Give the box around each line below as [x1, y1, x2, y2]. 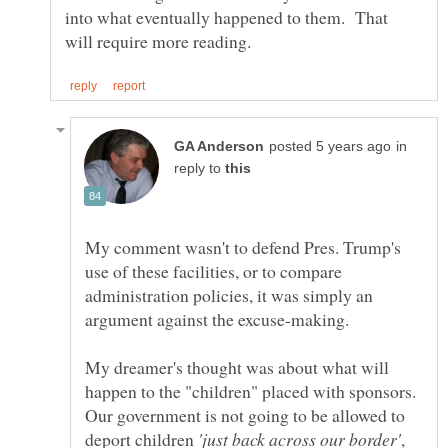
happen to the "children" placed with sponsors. [85, 379, 416, 404]
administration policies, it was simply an [85, 283, 373, 308]
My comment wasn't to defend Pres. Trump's [85, 235, 401, 260]
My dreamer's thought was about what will [85, 355, 389, 380]
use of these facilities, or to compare [85, 259, 342, 284]
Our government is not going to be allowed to [85, 403, 405, 428]
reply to [174, 161, 225, 177]
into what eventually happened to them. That [65, 5, 388, 30]
